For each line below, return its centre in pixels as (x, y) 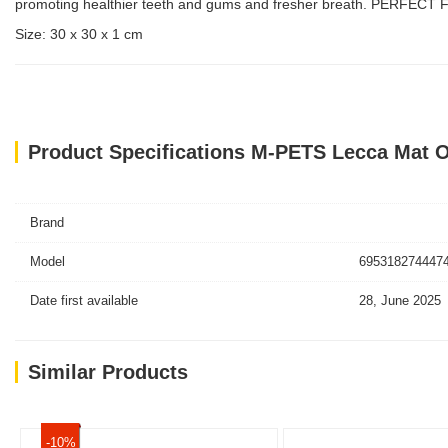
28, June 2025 (399, 300)
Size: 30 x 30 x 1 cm (79, 34)
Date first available (84, 300)
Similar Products (108, 372)
